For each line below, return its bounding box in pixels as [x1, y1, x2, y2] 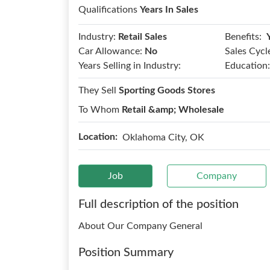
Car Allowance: [78, 46, 142, 56]
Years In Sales [140, 5, 198, 14]
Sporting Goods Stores [119, 86, 215, 95]
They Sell [78, 86, 119, 95]
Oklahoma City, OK [122, 132, 204, 142]
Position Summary [78, 246, 174, 259]
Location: [78, 132, 118, 142]
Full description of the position [78, 198, 239, 210]
